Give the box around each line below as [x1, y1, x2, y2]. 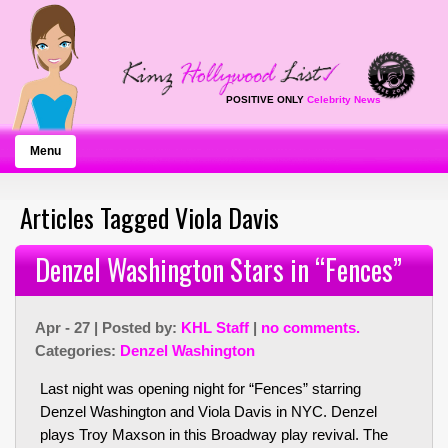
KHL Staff [181, 319, 249, 336]
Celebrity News [307, 94, 381, 106]
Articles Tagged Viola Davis [20, 198, 279, 237]
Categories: [35, 342, 120, 359]
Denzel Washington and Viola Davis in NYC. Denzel [40, 403, 377, 420]
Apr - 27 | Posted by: [35, 319, 181, 336]
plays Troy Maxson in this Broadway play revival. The [40, 426, 388, 443]
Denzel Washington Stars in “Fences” [35, 249, 402, 290]
